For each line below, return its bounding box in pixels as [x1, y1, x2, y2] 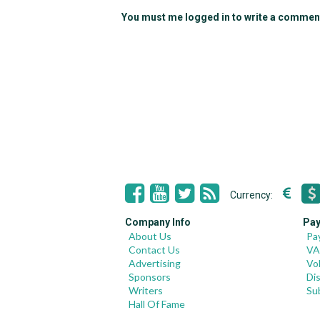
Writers [129, 284, 163, 296]
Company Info [125, 216, 191, 228]
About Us [129, 230, 171, 242]
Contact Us [129, 244, 180, 256]
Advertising [129, 257, 181, 269]
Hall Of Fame [129, 298, 185, 310]
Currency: [230, 189, 275, 201]
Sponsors [129, 271, 171, 283]
